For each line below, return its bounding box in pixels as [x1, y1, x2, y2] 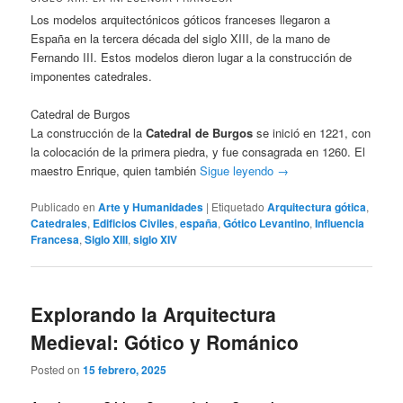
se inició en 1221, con [253, 124, 372, 142]
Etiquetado [211, 199, 265, 215]
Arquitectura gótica [267, 199, 367, 216]
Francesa [31, 231, 80, 248]
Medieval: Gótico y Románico [31, 327, 300, 355]
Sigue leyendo [200, 162, 278, 180]
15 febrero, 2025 [83, 361, 167, 378]
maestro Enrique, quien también [31, 162, 201, 180]
